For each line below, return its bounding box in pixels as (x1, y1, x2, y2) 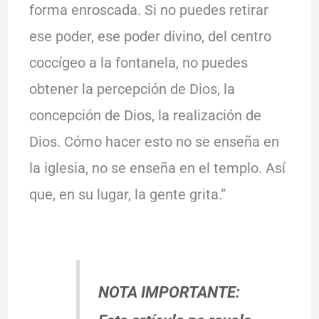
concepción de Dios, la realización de (28, 106, 261, 124)
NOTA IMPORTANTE (98, 283, 236, 302)
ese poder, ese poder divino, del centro (28, 27, 271, 45)
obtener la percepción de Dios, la (28, 80, 235, 98)
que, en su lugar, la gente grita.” (28, 185, 226, 203)
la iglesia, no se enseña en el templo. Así (28, 159, 286, 177)
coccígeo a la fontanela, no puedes (28, 53, 248, 71)
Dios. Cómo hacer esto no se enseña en (28, 132, 279, 150)
